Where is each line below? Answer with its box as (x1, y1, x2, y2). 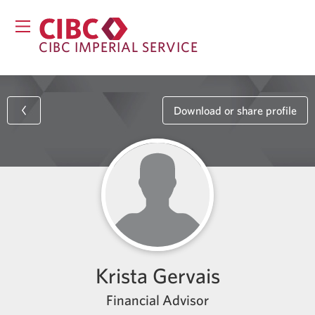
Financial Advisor (106, 291, 209, 309)
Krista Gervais (95, 263, 220, 289)
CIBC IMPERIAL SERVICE (39, 38, 199, 56)
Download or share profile (174, 103, 297, 117)
